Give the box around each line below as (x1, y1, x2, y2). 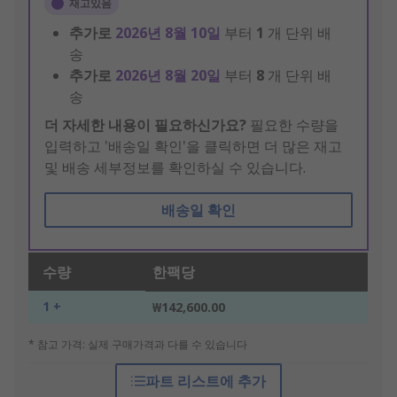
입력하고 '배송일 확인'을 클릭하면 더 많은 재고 (44, 136, 342, 157)
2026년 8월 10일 (115, 23, 224, 43)
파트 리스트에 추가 (144, 371, 266, 392)
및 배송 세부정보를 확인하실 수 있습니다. (44, 158, 306, 178)
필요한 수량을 (246, 115, 339, 136)
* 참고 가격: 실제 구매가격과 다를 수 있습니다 (28, 337, 247, 353)
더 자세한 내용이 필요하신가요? (44, 115, 246, 136)
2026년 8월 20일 (115, 66, 224, 86)
